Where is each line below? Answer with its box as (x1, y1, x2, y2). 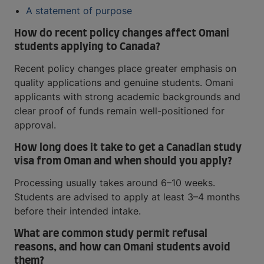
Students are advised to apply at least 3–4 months (14, 191, 240, 203)
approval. (14, 119, 56, 131)
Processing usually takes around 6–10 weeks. (14, 177, 215, 189)
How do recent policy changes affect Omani (14, 28, 229, 39)
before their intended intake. (14, 205, 141, 217)
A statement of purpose (26, 5, 132, 17)
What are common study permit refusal (14, 229, 207, 240)
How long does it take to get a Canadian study (14, 143, 242, 154)
